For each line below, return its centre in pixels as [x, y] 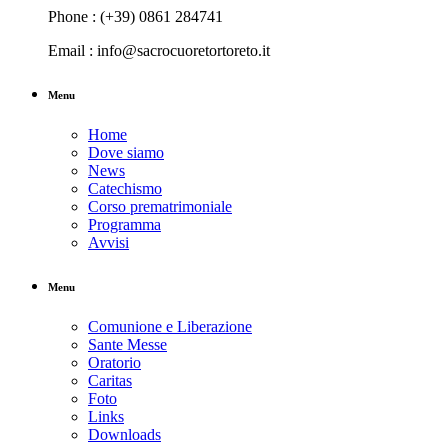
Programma [124, 225]
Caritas [110, 381]
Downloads [124, 435]
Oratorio [114, 363]
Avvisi [108, 243]
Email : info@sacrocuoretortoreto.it [159, 51]
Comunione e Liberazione [170, 327]
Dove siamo [126, 153]
